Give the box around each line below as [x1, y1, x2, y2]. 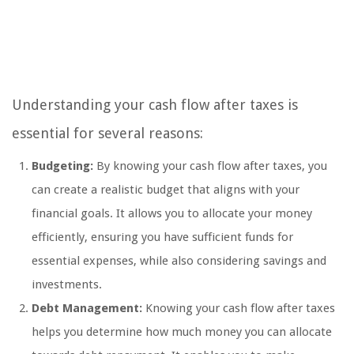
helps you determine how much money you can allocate [32, 325, 332, 340]
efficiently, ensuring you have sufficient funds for [32, 230, 293, 245]
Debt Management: [32, 301, 142, 316]
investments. [32, 277, 102, 292]
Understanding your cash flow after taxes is [12, 96, 298, 114]
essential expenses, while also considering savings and [32, 254, 326, 269]
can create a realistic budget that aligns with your [32, 183, 299, 198]
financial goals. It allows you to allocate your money [32, 206, 312, 221]
